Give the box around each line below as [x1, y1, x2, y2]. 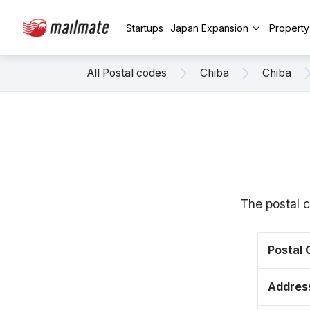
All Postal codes [87, 66, 167, 80]
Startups [126, 21, 163, 34]
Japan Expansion [170, 21, 248, 34]
